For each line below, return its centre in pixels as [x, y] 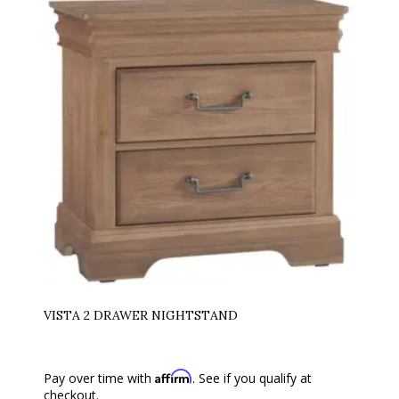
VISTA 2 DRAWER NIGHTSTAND [141, 315]
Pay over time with [99, 378]
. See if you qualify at [252, 378]
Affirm [174, 376]
